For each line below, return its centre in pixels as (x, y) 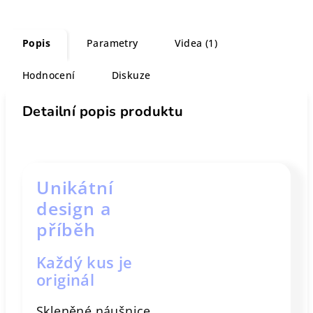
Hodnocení (49, 75)
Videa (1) (196, 43)
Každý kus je (85, 262)
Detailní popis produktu (103, 111)
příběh (66, 229)
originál (66, 279)
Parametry (112, 43)
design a (74, 208)
